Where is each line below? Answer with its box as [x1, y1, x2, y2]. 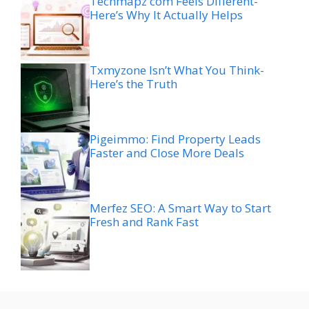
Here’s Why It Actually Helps [90, 7, 243, 23]
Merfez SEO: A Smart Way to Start [90, 200, 271, 217]
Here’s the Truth [90, 76, 177, 92]
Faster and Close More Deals [90, 145, 244, 161]
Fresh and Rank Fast [90, 214, 199, 230]
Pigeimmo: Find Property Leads [90, 131, 261, 148]
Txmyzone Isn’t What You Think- [90, 62, 264, 79]
